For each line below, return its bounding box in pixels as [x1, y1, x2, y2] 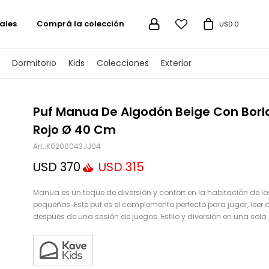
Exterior [160, 57, 192, 69]
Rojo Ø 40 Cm [32, 121, 116, 138]
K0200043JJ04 [46, 141, 101, 151]
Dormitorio [11, 57, 56, 69]
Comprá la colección [37, 18, 124, 29]
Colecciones [96, 57, 149, 69]
